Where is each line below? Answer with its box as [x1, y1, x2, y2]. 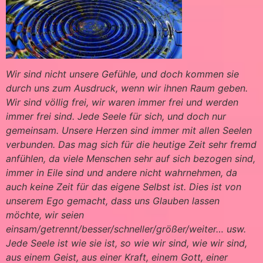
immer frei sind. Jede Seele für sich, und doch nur [6, 110, 226, 123]
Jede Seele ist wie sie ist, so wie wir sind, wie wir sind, [6, 237, 247, 249]
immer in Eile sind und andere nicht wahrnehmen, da [6, 167, 237, 179]
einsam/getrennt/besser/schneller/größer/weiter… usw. [6, 223, 246, 235]
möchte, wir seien [6, 209, 84, 221]
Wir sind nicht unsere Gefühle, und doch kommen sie [6, 68, 239, 80]
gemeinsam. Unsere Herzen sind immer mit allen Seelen [6, 124, 252, 137]
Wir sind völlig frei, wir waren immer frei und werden [6, 96, 238, 109]
